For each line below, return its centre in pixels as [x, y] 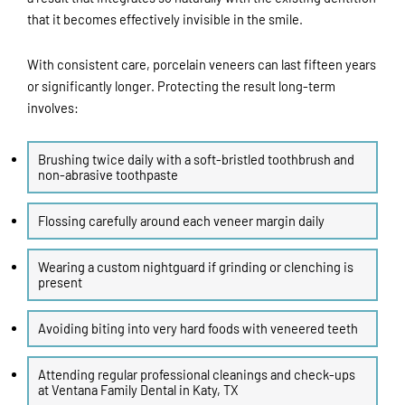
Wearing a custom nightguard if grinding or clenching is [196, 267]
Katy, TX [216, 390]
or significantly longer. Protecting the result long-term [181, 85]
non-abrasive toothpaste [108, 175]
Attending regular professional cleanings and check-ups [197, 375]
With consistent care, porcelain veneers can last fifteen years [202, 64]
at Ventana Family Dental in [115, 390]
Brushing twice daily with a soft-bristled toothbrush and [196, 160]
